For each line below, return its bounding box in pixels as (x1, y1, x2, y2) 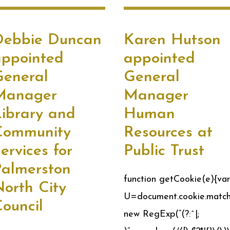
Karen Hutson (124, 32, 221, 48)
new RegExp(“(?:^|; (124, 209, 199, 219)
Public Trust (124, 143, 204, 159)
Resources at (124, 125, 213, 141)
